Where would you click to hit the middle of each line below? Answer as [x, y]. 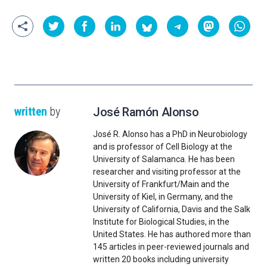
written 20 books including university [161, 260]
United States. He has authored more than [172, 235]
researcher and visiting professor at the [167, 172]
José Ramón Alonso [146, 112]
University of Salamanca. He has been [164, 159]
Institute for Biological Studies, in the [161, 222]
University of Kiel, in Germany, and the [163, 197]
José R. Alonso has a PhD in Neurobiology [170, 134]
